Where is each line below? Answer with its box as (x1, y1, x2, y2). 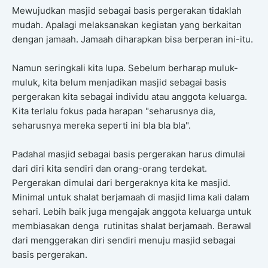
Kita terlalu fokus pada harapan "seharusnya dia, (12, 105, 215, 117)
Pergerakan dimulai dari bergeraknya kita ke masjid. (12, 177, 230, 189)
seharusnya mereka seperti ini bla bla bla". (12, 120, 191, 132)
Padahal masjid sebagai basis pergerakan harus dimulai (12, 148, 245, 160)
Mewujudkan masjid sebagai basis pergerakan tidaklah (12, 5, 242, 17)
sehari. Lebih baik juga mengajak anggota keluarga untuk (12, 206, 251, 218)
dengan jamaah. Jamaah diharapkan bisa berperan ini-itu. (12, 33, 253, 45)
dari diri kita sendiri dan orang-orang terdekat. (12, 163, 207, 175)
